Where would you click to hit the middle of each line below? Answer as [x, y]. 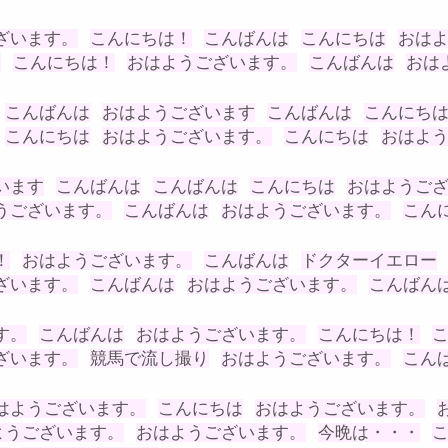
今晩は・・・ [369, 432]
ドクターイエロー [369, 260]
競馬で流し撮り [149, 358]
